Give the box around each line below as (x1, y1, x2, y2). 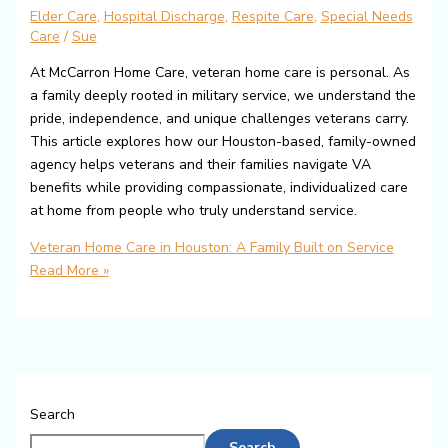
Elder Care (29, 6, 97, 26)
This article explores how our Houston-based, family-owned (29, 131, 416, 151)
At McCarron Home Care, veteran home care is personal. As (29, 62, 410, 82)
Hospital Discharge (103, 6, 225, 26)
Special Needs (320, 6, 413, 26)
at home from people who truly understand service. (29, 200, 357, 220)
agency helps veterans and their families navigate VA (29, 154, 371, 174)
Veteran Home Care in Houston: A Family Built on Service (29, 237, 394, 257)
